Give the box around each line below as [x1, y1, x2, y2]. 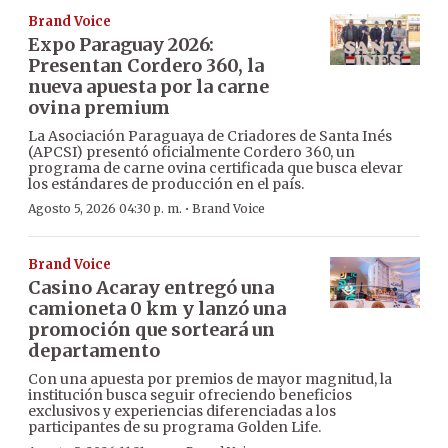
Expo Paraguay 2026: [28, 33, 214, 57]
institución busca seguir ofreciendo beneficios [28, 386, 352, 405]
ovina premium [28, 96, 170, 120]
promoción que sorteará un [28, 318, 275, 342]
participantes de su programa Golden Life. [28, 418, 321, 437]
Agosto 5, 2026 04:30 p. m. [28, 201, 182, 217]
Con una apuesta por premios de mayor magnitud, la [28, 370, 392, 389]
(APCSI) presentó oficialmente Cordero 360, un [28, 143, 355, 162]
